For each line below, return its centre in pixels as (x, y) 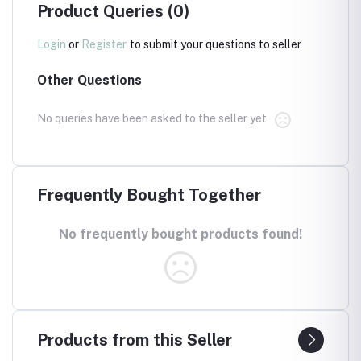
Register (104, 44)
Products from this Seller (135, 340)
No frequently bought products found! (180, 234)
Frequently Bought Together (149, 195)
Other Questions (89, 80)
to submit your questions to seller (216, 44)
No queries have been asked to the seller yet (152, 118)
